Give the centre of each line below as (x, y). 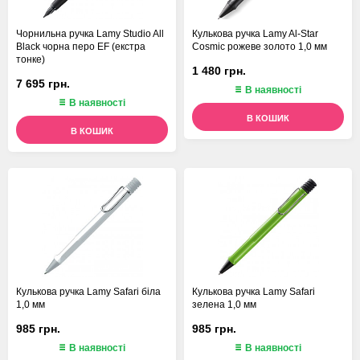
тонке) (31, 60)
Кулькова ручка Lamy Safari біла (88, 292)
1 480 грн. (219, 70)
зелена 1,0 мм (224, 305)
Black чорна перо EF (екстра (81, 47)
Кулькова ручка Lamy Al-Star (255, 34)
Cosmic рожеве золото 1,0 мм (260, 47)
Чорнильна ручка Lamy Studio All (90, 34)
